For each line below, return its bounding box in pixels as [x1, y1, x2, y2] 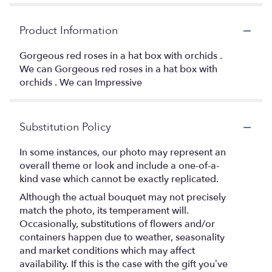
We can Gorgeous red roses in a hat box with [19, 63, 217, 76]
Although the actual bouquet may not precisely [19, 191, 226, 205]
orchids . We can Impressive [19, 76, 142, 90]
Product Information [19, 23, 118, 39]
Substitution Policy [19, 120, 111, 135]
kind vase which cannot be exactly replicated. [19, 172, 219, 186]
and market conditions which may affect [19, 244, 195, 258]
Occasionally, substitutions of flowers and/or [19, 217, 215, 231]
